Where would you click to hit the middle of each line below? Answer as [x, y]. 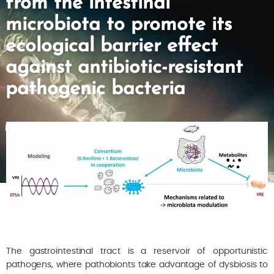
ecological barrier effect [111, 46]
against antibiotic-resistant [124, 68]
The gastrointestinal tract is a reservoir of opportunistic [137, 252]
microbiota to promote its [118, 25]
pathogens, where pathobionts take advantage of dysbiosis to [137, 265]
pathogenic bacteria [95, 89]
